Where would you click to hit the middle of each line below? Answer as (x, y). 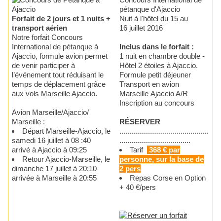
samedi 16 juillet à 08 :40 (51, 141)
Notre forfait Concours (47, 37)
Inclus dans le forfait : (158, 47)
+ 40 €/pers (138, 187)
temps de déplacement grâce (59, 84)
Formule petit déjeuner (156, 75)
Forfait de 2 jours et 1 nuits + (61, 19)
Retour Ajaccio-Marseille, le (66, 159)
